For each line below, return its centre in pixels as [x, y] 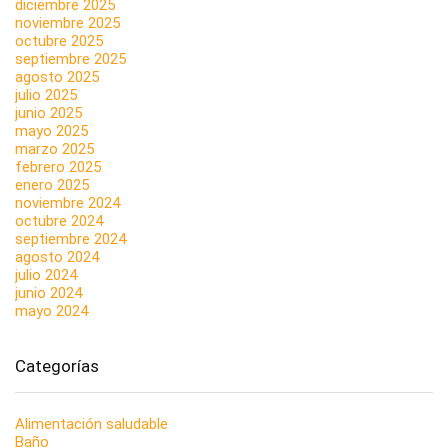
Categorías [57, 365]
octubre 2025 [59, 40]
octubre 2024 [59, 220]
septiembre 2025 [70, 58]
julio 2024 [46, 274]
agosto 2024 [57, 256]
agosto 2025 [57, 76]
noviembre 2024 [67, 202]
